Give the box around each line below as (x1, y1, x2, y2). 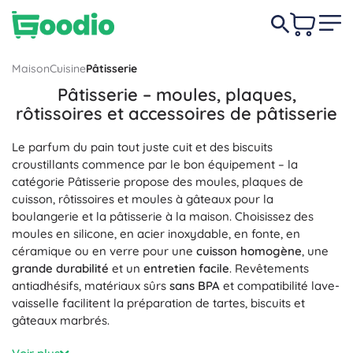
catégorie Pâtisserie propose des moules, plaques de (12, 174, 303, 189)
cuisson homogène (196, 243, 302, 258)
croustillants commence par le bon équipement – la (12, 157, 298, 172)
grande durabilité (12, 261, 109, 276)
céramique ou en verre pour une (12, 243, 196, 258)
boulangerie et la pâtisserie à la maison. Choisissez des (12, 209, 314, 224)
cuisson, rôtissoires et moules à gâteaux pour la (12, 191, 273, 206)
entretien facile (143, 261, 229, 276)
